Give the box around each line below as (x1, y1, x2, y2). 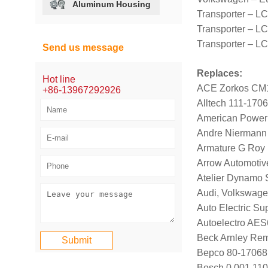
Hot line (42, 74, 76, 84)
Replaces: (196, 68, 242, 78)
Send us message (42, 42, 124, 53)
